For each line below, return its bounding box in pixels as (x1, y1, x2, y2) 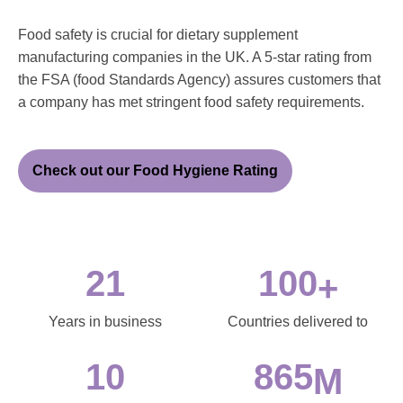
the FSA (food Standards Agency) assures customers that (18, 71, 381, 87)
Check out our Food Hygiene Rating (32, 162, 278, 178)
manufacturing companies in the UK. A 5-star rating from (18, 49, 372, 65)
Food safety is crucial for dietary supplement (18, 26, 298, 42)
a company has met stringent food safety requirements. (18, 94, 364, 110)
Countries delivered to (228, 313, 368, 329)
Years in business (49, 313, 162, 329)
